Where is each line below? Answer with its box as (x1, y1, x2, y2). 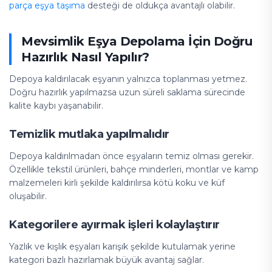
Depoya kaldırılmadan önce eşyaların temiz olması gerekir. (9, 151, 254, 161)
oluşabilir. (9, 191, 47, 202)
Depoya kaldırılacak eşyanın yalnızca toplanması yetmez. (9, 73, 247, 84)
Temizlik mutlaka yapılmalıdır (9, 127, 169, 141)
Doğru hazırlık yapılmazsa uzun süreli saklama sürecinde (9, 87, 245, 98)
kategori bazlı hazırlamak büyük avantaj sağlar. (9, 254, 204, 265)
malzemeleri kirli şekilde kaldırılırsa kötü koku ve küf (9, 177, 225, 188)
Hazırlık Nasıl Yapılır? (21, 50, 149, 64)
